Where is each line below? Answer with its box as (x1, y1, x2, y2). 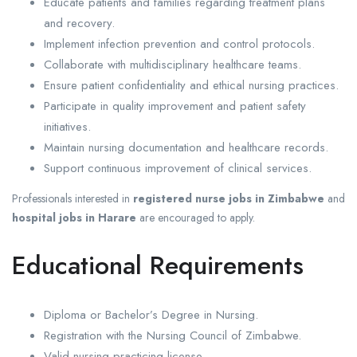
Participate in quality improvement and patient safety (44, 97, 306, 116)
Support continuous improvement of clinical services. (44, 159, 312, 178)
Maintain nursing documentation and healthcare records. (44, 139, 328, 157)
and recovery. (44, 14, 115, 33)
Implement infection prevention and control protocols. (44, 35, 315, 53)
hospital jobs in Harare (12, 210, 136, 226)
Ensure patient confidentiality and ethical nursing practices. (44, 76, 339, 95)
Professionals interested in (12, 190, 133, 207)
